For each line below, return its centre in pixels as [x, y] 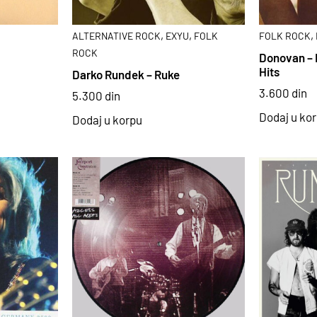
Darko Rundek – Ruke [126, 74]
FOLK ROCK [285, 36]
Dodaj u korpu [107, 119]
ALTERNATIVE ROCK [116, 36]
